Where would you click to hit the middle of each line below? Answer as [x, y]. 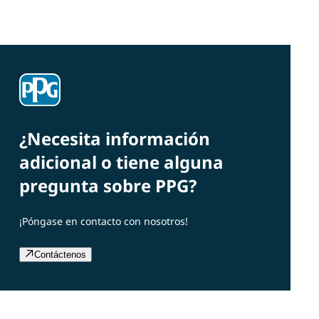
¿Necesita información [114, 139]
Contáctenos [60, 255]
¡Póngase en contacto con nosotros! [103, 221]
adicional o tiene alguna [121, 162]
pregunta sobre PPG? [108, 186]
